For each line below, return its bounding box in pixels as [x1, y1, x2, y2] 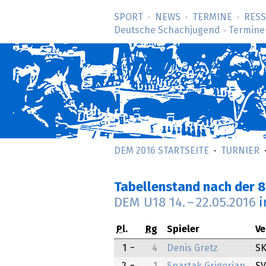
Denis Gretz [167, 243, 218, 254]
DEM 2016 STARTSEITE [114, 146, 209, 156]
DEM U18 [114, 196, 169, 210]
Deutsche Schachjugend [114, 26, 220, 35]
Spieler [167, 224, 199, 235]
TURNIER [221, 146, 259, 156]
